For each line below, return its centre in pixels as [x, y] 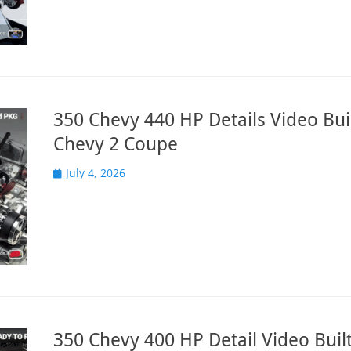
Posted [70, 172]
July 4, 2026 [96, 173]
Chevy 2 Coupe [116, 144]
